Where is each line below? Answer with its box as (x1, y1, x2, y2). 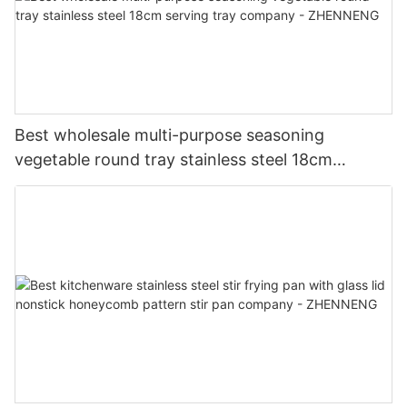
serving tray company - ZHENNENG (15, 174, 291, 194)
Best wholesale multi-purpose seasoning (15, 124, 324, 144)
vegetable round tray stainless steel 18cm (15, 149, 333, 169)
